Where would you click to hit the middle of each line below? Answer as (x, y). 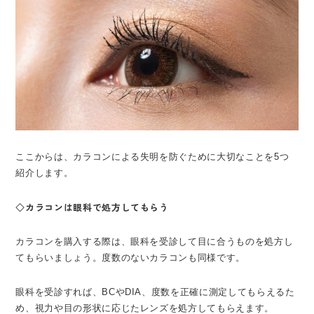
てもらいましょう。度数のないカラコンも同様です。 (130, 257)
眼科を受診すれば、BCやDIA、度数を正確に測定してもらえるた (155, 292)
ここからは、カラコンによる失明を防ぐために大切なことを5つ (152, 156)
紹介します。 (45, 172)
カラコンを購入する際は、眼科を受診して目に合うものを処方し (155, 241)
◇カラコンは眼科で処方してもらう (92, 207)
